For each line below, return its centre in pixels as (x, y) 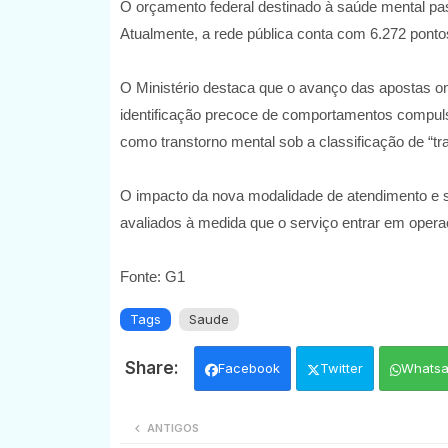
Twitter (341, 368)
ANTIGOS (172, 428)
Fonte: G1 (152, 277)
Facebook (248, 368)
